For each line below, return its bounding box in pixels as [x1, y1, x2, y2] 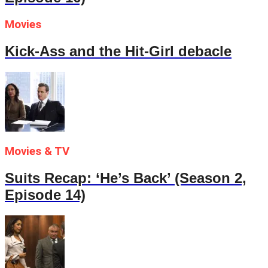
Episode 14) [5, 187, 86, 203]
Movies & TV [5, 145, 69, 159]
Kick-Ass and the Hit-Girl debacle [5, 42, 232, 59]
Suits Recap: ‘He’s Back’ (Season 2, [5, 170, 246, 187]
